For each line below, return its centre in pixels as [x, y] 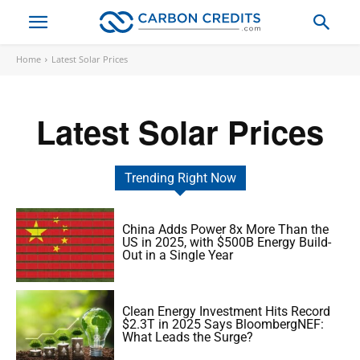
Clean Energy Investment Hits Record [227, 311]
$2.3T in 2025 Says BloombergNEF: [223, 324]
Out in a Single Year [178, 255]
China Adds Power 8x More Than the [226, 229]
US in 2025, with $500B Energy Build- [227, 242]
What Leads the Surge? [188, 337]
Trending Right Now [180, 178]
